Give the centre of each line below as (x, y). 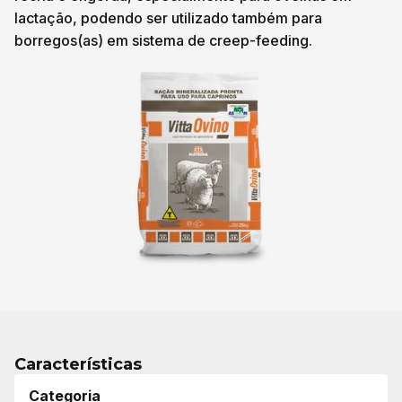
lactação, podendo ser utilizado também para (168, 18)
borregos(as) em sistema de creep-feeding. (163, 40)
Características (78, 364)
